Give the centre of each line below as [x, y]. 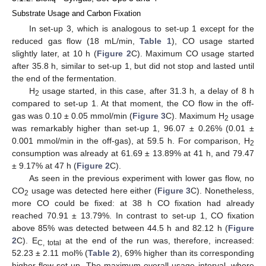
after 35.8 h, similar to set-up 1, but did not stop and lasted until [133, 66]
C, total [49, 243]
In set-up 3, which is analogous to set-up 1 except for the [141, 29]
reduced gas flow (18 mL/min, [76, 41]
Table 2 [102, 253]
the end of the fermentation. [64, 79]
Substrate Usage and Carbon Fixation [76, 13]
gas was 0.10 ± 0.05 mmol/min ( [72, 116]
